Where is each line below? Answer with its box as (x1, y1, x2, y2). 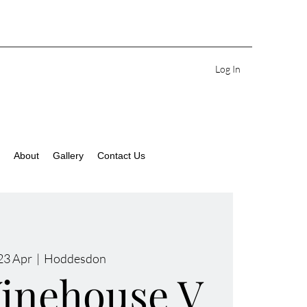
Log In (215, 62, 241, 75)
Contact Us (97, 150, 145, 161)
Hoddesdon (43, 251, 106, 267)
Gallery (52, 150, 84, 161)
